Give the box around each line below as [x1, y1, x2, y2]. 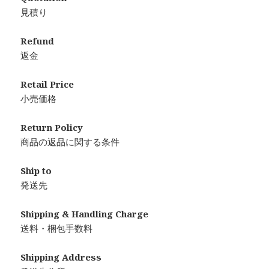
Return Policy [20, 121, 83, 134]
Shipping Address [20, 251, 102, 264]
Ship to [20, 165, 52, 177]
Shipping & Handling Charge [20, 208, 149, 220]
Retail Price [20, 78, 74, 91]
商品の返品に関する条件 [20, 136, 120, 148]
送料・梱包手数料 [20, 222, 93, 235]
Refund [20, 35, 55, 47]
